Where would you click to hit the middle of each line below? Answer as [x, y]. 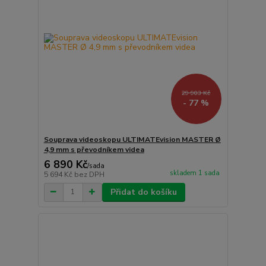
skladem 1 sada [194, 173]
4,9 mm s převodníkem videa [94, 149]
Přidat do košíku [143, 192]
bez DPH [89, 174]
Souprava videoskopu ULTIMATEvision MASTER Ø [132, 139]
